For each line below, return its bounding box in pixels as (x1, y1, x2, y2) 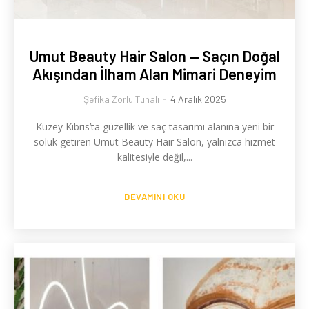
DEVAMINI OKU (124, 191, 185, 202)
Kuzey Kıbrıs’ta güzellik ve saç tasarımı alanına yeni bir (35, 120, 274, 133)
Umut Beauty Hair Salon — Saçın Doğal (29, 47, 280, 65)
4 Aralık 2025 (170, 93, 226, 105)
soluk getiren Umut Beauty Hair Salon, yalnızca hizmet (34, 135, 275, 148)
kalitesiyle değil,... (117, 150, 192, 163)
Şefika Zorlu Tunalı (83, 93, 159, 105)
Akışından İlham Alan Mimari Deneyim (32, 65, 277, 83)
